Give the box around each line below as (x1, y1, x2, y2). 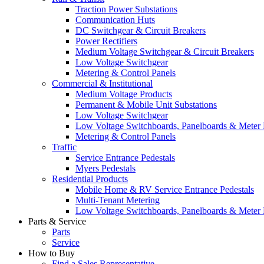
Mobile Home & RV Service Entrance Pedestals (75, 184, 254, 194)
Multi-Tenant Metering (75, 195, 160, 205)
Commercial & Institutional (52, 78, 153, 88)
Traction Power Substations (75, 4, 177, 14)
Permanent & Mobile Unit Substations (75, 100, 217, 110)
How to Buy (28, 248, 75, 258)
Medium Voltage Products (75, 89, 172, 99)
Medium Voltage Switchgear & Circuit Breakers (75, 47, 254, 57)
